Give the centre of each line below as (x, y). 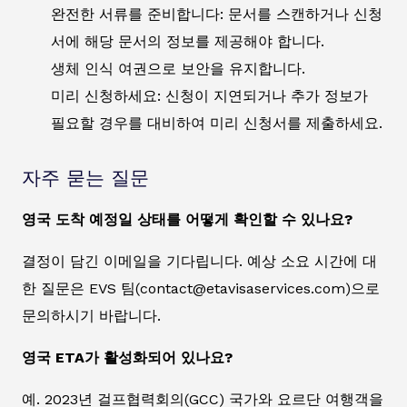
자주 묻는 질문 (85, 179)
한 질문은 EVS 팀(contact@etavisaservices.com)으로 (201, 289)
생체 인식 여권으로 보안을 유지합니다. (178, 69)
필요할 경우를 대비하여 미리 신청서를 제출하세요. (217, 124)
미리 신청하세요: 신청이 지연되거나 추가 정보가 (209, 96)
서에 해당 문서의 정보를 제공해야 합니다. (188, 42)
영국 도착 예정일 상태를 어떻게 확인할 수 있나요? (187, 220)
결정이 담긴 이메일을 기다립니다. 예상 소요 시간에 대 (199, 262)
